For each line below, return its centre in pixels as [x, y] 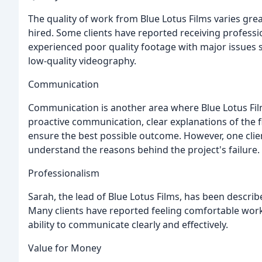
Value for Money [65, 248]
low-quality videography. [82, 61]
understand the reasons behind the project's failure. [144, 149]
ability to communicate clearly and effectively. [128, 224]
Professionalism [64, 173]
